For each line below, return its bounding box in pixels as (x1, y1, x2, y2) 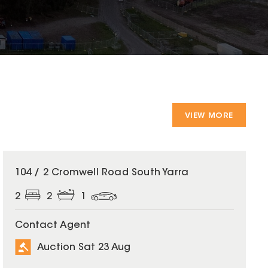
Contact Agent (14, 221, 90, 231)
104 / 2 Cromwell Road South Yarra (14, 168, 189, 178)
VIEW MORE (184, 112, 233, 120)
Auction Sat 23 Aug (36, 242, 130, 252)
